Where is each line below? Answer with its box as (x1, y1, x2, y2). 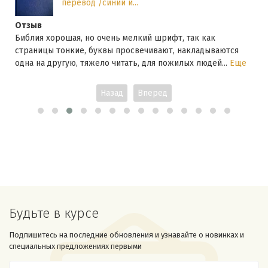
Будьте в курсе (9, 205, 99, 221)
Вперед (138, 87, 167, 98)
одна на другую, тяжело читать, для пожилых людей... (15, 57, 230, 68)
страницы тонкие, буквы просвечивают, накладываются (15, 45, 239, 56)
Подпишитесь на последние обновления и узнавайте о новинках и (9, 230, 244, 239)
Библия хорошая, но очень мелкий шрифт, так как (15, 32, 215, 43)
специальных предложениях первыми (9, 242, 142, 251)
